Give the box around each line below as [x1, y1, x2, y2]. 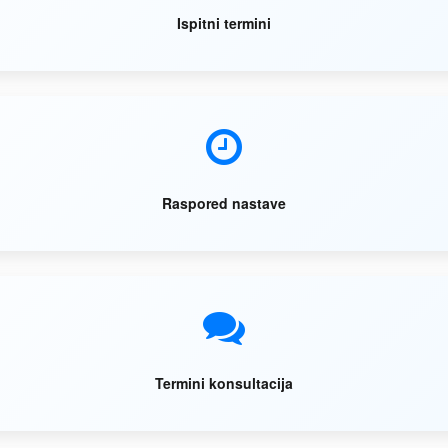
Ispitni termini [177, 13, 271, 33]
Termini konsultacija [155, 373, 293, 393]
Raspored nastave [162, 193, 286, 213]
